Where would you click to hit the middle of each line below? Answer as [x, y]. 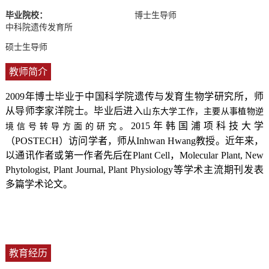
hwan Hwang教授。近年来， [204, 141]
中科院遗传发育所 [39, 27]
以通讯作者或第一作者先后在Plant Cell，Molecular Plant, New [134, 156]
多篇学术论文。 [39, 184]
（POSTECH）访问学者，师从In [75, 141]
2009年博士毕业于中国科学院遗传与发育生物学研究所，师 [134, 97]
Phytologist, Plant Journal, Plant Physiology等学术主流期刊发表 [134, 170]
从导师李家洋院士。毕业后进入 [74, 111]
